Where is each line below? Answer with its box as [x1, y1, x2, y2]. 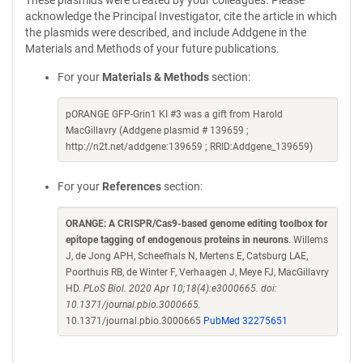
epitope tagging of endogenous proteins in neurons [66, 234, 288, 246]
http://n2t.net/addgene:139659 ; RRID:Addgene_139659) [66, 141, 313, 152]
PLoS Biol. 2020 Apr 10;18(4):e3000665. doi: [83, 283, 277, 294]
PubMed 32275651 [203, 315, 288, 327]
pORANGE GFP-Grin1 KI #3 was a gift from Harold [66, 109, 283, 120]
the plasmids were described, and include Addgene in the [25, 26, 306, 39]
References [102, 180, 161, 193]
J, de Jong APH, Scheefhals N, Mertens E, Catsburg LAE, [66, 250, 308, 262]
